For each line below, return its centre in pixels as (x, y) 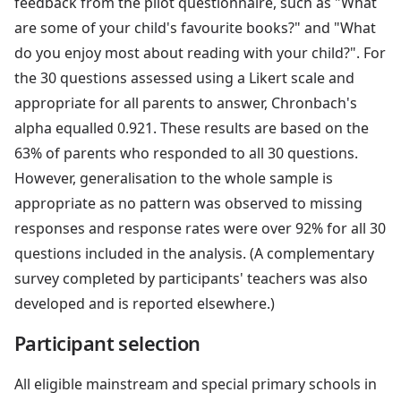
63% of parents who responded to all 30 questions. (186, 153)
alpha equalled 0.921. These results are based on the (192, 128)
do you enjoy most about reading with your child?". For (200, 52)
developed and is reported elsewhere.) (145, 303)
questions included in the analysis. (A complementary (194, 253)
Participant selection (107, 343)
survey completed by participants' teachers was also (191, 278)
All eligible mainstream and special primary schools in (196, 384)
